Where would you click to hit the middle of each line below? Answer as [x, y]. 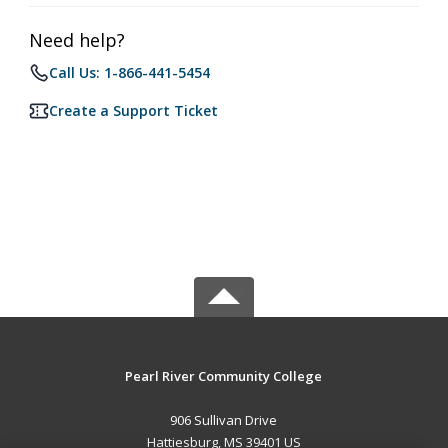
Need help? [77, 40]
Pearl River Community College [224, 376]
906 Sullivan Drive [224, 420]
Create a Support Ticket [133, 110]
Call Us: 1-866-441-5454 [129, 72]
